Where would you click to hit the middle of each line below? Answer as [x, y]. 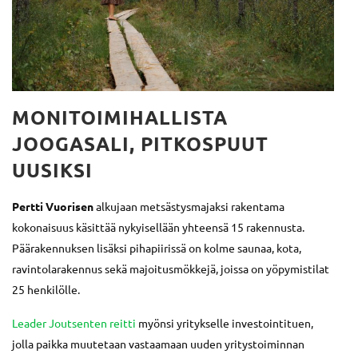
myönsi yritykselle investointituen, [225, 322]
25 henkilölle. [46, 289]
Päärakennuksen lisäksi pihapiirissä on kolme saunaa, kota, [157, 247]
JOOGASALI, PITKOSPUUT [140, 143]
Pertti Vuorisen [53, 206]
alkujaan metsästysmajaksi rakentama [189, 206]
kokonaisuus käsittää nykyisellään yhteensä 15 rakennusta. [158, 227]
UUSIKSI [52, 169]
